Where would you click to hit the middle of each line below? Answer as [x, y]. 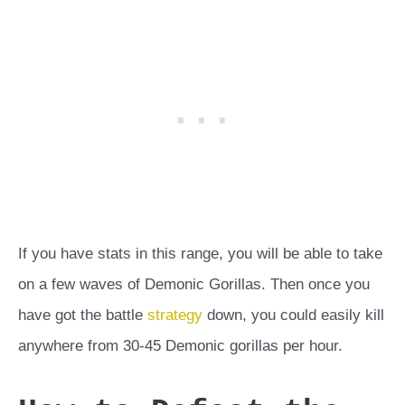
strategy [175, 315]
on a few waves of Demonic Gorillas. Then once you [194, 284]
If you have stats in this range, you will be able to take [200, 253]
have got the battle [83, 315]
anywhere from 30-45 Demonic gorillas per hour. [180, 345]
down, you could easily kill [293, 315]
